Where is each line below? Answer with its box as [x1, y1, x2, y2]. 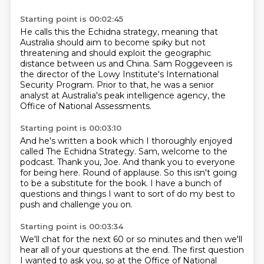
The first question [171, 245, 244, 255]
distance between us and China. [19, 58, 153, 69]
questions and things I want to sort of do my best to [19, 189, 235, 199]
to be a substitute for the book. [19, 178, 150, 189]
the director [19, 69, 71, 80]
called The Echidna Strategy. [19, 146, 138, 157]
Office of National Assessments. [19, 101, 151, 111]
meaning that [161, 27, 218, 37]
